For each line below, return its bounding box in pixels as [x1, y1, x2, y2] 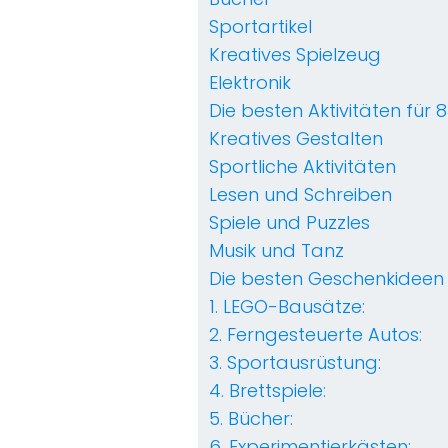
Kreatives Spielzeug [209, 42, 381, 68]
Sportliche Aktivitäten [209, 154, 396, 180]
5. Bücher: [209, 406, 293, 432]
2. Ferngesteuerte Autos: [209, 322, 422, 348]
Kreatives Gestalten [209, 126, 383, 152]
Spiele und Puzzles [209, 210, 370, 236]
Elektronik [209, 70, 291, 96]
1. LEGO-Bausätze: [209, 294, 365, 320]
